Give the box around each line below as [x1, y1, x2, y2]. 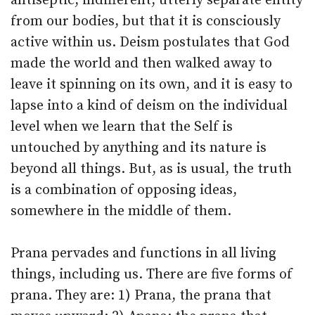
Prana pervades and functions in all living [11, 245, 276, 262]
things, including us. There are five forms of [11, 266, 292, 283]
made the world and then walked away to [11, 55, 272, 72]
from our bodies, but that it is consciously [11, 13, 281, 30]
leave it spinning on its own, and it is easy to [11, 76, 292, 94]
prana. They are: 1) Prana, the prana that [11, 287, 271, 304]
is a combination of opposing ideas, [11, 181, 237, 199]
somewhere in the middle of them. [11, 202, 231, 220]
